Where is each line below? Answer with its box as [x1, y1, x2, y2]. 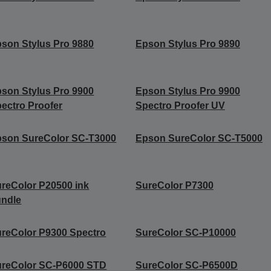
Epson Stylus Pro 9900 [135, 86, 240, 97]
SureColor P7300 [135, 180, 214, 191]
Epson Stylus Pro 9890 [135, 39, 240, 50]
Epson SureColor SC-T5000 [135, 133, 263, 144]
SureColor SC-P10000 [135, 227, 236, 238]
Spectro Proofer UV [135, 100, 225, 111]
